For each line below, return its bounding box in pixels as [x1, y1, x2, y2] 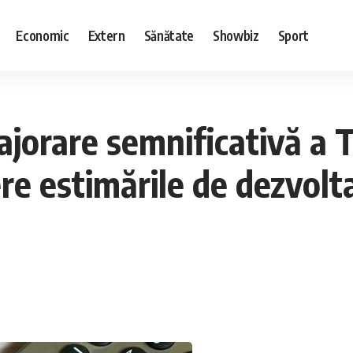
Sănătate [143, 26, 194, 44]
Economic [16, 26, 69, 44]
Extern [87, 26, 125, 44]
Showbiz [212, 26, 259, 44]
